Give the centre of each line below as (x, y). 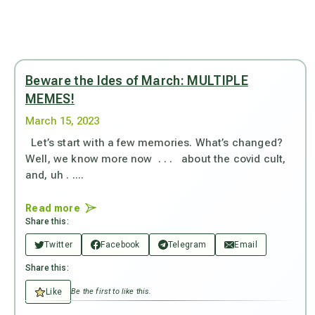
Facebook (120, 244)
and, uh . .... (55, 175)
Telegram (187, 244)
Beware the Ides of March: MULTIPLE (137, 81)
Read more (53, 208)
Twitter (59, 244)
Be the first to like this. (111, 292)
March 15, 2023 (62, 121)
